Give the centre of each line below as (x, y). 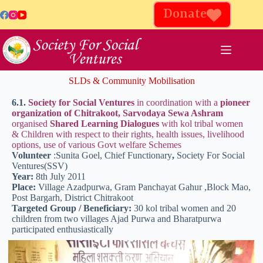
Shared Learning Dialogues (106, 124)
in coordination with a (177, 102)
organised (31, 124)
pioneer (234, 102)
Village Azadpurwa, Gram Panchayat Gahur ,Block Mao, (144, 187)
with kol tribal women (202, 124)
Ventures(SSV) (40, 166)
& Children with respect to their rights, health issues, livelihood (128, 134)
